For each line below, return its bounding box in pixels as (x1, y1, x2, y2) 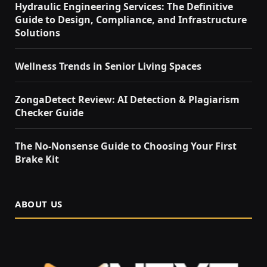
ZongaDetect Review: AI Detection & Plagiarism (15, 93, 240, 107)
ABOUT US (15, 198, 63, 210)
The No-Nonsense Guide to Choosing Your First (15, 139, 237, 153)
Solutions (15, 26, 60, 40)
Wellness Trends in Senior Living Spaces (15, 60, 201, 73)
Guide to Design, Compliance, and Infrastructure (15, 13, 247, 27)
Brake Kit (15, 153, 59, 166)
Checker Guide (15, 106, 83, 120)
